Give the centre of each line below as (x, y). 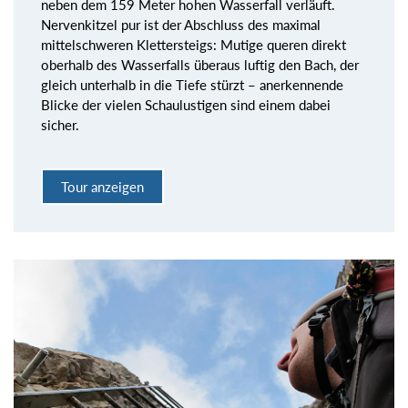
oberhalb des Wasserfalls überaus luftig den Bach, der (200, 64)
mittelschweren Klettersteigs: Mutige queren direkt (194, 44)
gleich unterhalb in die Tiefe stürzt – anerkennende (192, 84)
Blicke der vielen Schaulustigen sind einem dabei (186, 104)
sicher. (60, 124)
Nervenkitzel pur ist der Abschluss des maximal (181, 24)
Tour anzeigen (102, 187)
